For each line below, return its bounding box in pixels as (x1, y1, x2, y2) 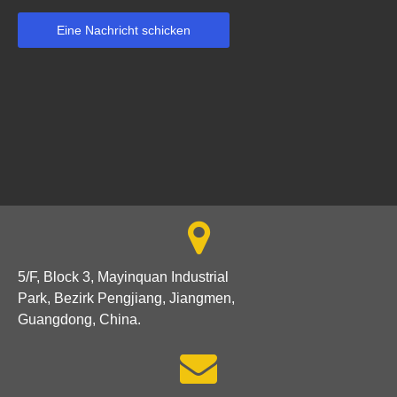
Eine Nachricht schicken (57, 23, 191, 37)
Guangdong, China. (18, 312, 141, 327)
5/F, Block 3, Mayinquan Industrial (18, 269, 229, 284)
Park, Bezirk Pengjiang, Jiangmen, (18, 291, 235, 306)
